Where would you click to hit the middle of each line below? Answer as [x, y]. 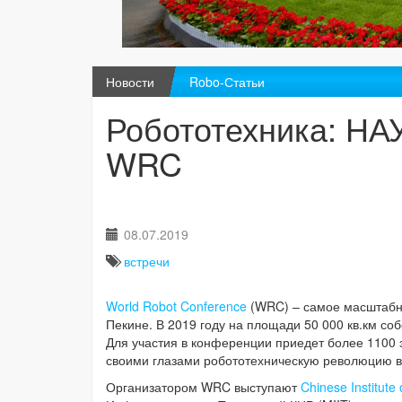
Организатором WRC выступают [203, 387]
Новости [130, 82]
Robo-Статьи [227, 82]
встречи [147, 262]
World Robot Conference [176, 306]
